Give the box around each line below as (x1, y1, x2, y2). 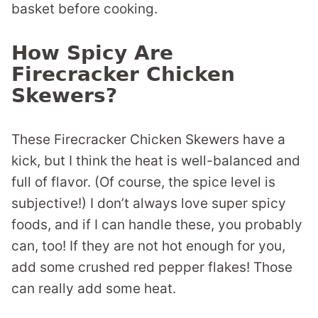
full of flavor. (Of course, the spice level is (11, 174, 275, 191)
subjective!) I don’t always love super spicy (11, 195, 286, 212)
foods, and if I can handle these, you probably (11, 216, 302, 234)
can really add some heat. (11, 280, 176, 297)
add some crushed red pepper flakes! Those (11, 259, 292, 276)
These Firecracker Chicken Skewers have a (11, 131, 285, 148)
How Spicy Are (11, 41, 173, 65)
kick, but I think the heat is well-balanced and (11, 153, 300, 170)
